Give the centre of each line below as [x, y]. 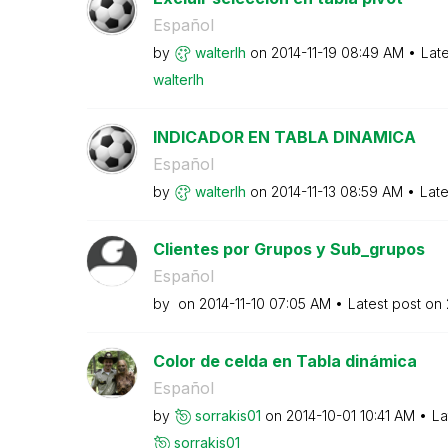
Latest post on [396, 303]
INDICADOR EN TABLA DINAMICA [284, 136]
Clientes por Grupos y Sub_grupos [288, 248]
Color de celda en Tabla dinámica [284, 360]
